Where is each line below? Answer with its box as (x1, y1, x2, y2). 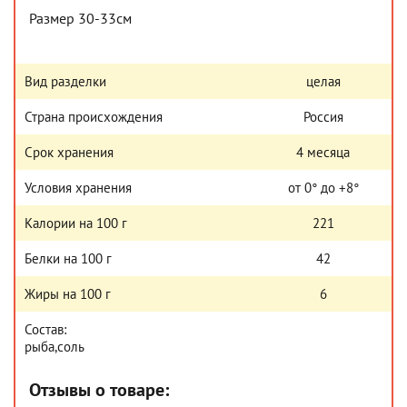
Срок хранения (25, 144, 114, 161)
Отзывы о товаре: (29, 378, 169, 402)
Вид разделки (25, 73, 106, 90)
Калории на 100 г (25, 214, 127, 232)
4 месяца (296, 144, 350, 161)
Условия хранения (25, 179, 132, 196)
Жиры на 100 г (25, 285, 111, 303)
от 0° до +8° (287, 179, 359, 196)
